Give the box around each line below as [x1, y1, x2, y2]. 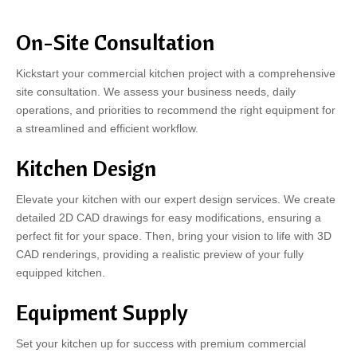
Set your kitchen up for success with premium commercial [16, 337, 306, 350]
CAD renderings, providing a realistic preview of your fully [16, 248, 304, 261]
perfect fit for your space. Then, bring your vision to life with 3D [16, 229, 331, 242]
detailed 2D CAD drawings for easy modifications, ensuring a [16, 211, 321, 224]
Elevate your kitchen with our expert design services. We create [16, 193, 335, 206]
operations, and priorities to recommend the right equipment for [16, 104, 335, 116]
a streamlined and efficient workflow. [16, 122, 198, 135]
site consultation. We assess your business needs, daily [16, 85, 296, 98]
